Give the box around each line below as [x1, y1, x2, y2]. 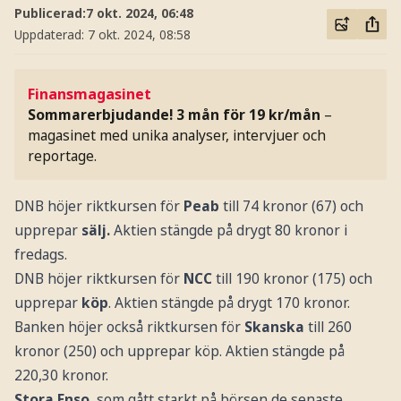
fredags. [13, 243, 67, 264]
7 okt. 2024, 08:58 [87, 25, 191, 43]
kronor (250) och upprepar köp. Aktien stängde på [13, 340, 345, 361]
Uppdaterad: [13, 25, 88, 43]
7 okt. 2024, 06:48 [85, 4, 193, 21]
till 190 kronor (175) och [211, 268, 372, 288]
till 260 [307, 316, 352, 337]
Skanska [243, 316, 308, 337]
